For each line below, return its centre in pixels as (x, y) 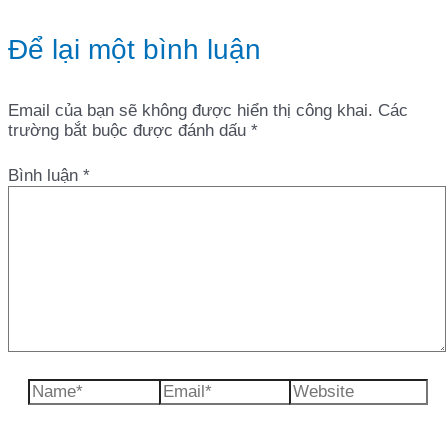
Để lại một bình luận (134, 49)
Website (319, 388)
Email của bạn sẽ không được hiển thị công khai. (190, 110)
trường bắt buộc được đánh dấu (129, 130)
